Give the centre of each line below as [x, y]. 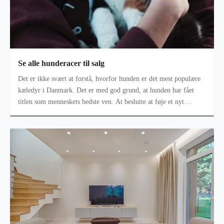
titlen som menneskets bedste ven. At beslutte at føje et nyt [101, 102]
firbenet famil [37, 113]
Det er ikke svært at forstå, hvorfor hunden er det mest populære [109, 79]
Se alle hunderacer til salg [61, 63]
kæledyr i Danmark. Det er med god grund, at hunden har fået [106, 90]
